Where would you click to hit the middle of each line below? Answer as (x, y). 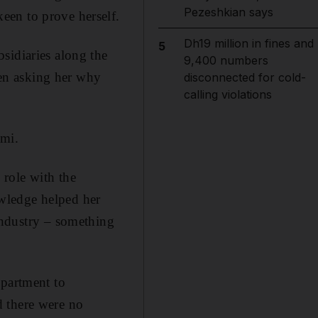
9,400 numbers (226, 60)
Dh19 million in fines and (248, 43)
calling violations (227, 94)
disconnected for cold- (245, 77)
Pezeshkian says (228, 12)
